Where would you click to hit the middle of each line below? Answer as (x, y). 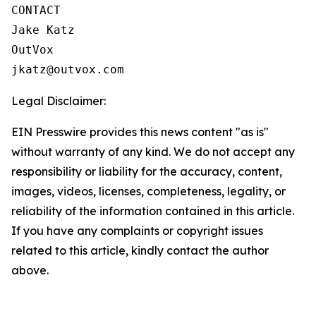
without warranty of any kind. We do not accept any (153, 151)
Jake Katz (43, 30)
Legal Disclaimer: (59, 101)
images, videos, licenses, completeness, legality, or (148, 191)
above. (30, 270)
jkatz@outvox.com (68, 69)
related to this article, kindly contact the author (140, 250)
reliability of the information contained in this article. (153, 211)
